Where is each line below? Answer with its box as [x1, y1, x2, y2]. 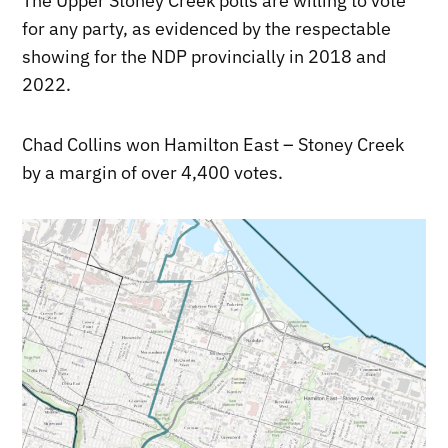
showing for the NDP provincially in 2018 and [22, 44, 387, 68]
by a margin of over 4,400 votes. [22, 160, 284, 184]
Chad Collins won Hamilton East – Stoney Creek [22, 132, 405, 156]
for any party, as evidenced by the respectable [22, 16, 392, 40]
